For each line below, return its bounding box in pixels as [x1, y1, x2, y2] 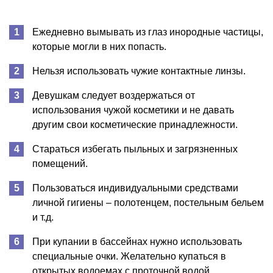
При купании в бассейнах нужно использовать [32, 236, 242, 247]
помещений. [32, 158, 88, 169]
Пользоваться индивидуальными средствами [32, 182, 238, 193]
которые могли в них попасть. [32, 41, 166, 52]
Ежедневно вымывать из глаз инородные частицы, [32, 26, 263, 37]
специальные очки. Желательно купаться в [32, 250, 226, 261]
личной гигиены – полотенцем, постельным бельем [32, 197, 264, 208]
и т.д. [32, 211, 54, 222]
